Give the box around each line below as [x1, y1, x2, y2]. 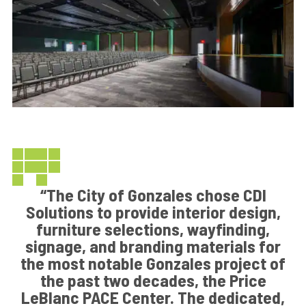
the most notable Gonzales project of [20, 252, 286, 274]
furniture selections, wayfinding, [36, 218, 270, 240]
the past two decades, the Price [40, 269, 266, 291]
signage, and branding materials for [25, 235, 281, 257]
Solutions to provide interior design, [25, 201, 281, 223]
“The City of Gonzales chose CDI [40, 184, 266, 206]
